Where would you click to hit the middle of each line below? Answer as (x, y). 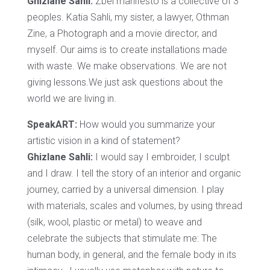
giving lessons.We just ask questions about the (125, 82)
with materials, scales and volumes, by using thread (134, 206)
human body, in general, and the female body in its (131, 254)
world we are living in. (71, 98)
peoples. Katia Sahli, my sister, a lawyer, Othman (128, 17)
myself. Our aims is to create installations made (127, 49)
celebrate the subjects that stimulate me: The (122, 238)
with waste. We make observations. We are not (127, 66)
